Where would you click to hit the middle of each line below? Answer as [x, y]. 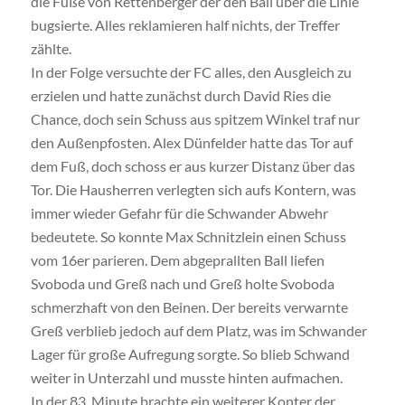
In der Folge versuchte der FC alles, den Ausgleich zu [191, 72]
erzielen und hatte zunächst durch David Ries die [180, 96]
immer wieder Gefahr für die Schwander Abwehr [179, 213]
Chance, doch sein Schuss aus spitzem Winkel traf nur [195, 119]
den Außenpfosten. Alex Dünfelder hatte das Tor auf [191, 143]
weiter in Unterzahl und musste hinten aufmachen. [186, 378]
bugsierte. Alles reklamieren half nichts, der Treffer [185, 25]
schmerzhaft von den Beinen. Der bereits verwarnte [189, 307]
